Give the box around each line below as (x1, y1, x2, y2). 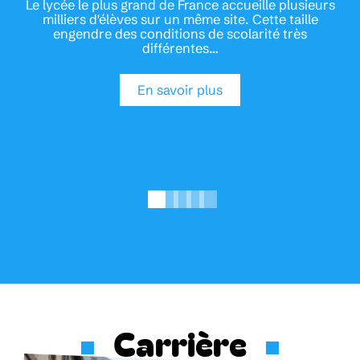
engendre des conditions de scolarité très (53, 26, 307, 43)
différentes (141, 40, 209, 57)
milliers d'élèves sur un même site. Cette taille (42, 11, 318, 28)
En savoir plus (137, 81, 223, 98)
